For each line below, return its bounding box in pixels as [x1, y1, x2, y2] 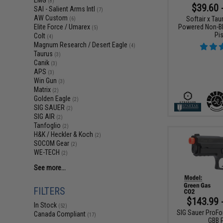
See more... [34, 164, 66, 172]
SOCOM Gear [34, 139, 71, 147]
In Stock [34, 201, 59, 209]
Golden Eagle [34, 95, 73, 103]
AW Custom [34, 14, 70, 22]
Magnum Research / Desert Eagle [34, 41, 129, 49]
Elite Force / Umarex [34, 23, 92, 31]
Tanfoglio [34, 121, 63, 129]
